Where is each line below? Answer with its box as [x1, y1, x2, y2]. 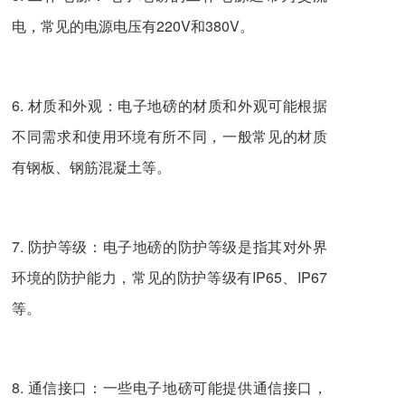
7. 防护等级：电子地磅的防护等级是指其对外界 [12, 235, 327, 257]
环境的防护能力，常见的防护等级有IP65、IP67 [12, 266, 327, 287]
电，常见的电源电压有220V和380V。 [12, 14, 254, 36]
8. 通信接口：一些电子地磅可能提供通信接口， [12, 376, 327, 398]
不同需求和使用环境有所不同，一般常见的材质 [12, 125, 327, 146]
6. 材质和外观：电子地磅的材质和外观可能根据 [12, 94, 327, 116]
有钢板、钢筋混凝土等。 [12, 155, 171, 177]
